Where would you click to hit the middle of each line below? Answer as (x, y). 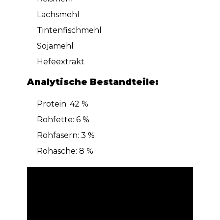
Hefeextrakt (60, 62)
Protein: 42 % (62, 104)
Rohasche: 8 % (65, 151)
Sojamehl (55, 46)
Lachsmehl (58, 15)
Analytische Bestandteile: (93, 82)
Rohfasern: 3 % (66, 136)
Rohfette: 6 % (63, 120)
